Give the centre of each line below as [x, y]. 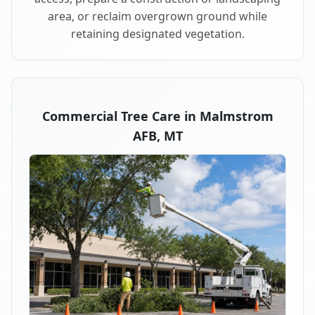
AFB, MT [157, 136]
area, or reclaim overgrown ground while [157, 17]
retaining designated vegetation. [157, 34]
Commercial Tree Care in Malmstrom [157, 116]
